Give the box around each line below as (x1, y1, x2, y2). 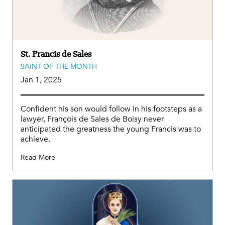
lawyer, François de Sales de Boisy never (21, 113, 164, 125)
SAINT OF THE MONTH (21, 61, 97, 71)
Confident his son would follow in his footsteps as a (21, 103, 202, 115)
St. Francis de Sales (21, 48, 91, 59)
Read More (21, 152, 55, 162)
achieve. (21, 133, 50, 145)
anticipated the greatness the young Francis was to (21, 123, 201, 135)
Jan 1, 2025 (21, 74, 62, 85)
